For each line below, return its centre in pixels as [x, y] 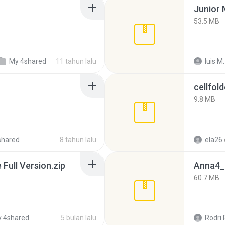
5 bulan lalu [79, 218]
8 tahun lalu [78, 140]
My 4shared [28, 61]
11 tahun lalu [76, 61]
